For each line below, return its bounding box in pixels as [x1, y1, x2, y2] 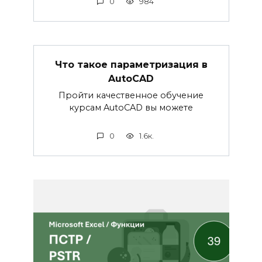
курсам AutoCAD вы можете [69, 102, 193, 113]
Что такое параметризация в [54, 58, 208, 70]
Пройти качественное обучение [58, 89, 204, 101]
